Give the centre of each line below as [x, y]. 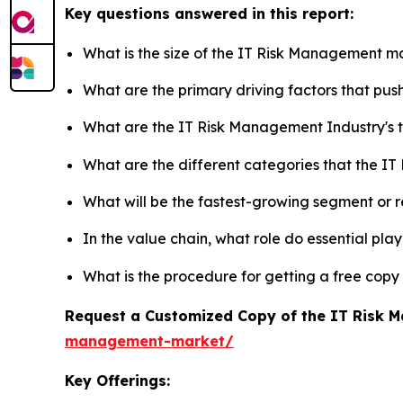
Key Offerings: [117, 380]
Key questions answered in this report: [209, 13]
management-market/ [149, 340]
